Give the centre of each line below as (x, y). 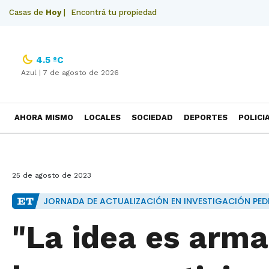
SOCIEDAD (152, 117)
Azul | (32, 73)
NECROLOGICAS (46, 146)
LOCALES (102, 117)
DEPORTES (206, 117)
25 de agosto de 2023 (52, 175)
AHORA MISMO (44, 117)
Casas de (27, 12)
